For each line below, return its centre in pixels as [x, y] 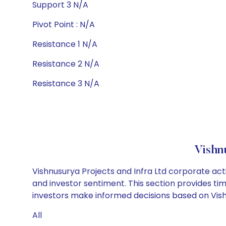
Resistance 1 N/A [65, 44]
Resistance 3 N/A [66, 83]
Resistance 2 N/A [66, 64]
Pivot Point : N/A [64, 24]
